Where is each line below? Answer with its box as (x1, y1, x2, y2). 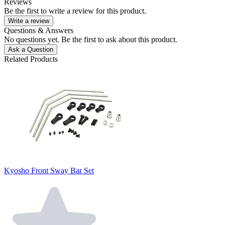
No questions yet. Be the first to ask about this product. (4, 35, 177, 44)
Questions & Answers (4, 26, 73, 35)
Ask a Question (8, 46, 53, 54)
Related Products (4, 55, 58, 64)
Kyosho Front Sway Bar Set (4, 166, 94, 175)
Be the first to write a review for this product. (4, 7, 146, 16)
